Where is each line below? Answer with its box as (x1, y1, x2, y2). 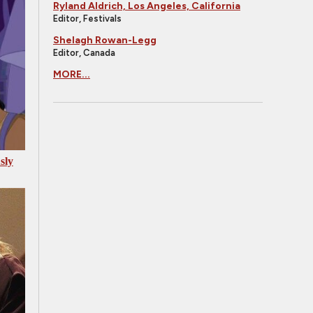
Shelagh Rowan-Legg (53, 34, 156, 46)
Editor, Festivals (53, 13, 122, 24)
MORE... (53, 68, 90, 80)
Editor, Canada (53, 48, 115, 58)
